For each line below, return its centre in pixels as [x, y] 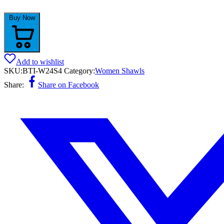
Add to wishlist [40, 61]
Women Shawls [120, 70]
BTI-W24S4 [42, 70]
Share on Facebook [68, 84]
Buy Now [22, 17]
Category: [79, 70]
